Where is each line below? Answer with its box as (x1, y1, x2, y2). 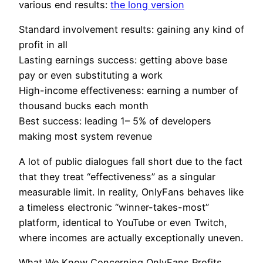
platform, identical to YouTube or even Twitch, (19, 216, 227, 228)
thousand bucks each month (19, 100, 149, 112)
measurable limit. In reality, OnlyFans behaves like (19, 186, 244, 198)
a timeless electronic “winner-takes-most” (19, 201, 209, 213)
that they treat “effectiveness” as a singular (19, 170, 215, 183)
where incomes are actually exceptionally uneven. (19, 231, 243, 244)
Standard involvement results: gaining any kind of (19, 23, 244, 36)
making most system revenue (19, 130, 152, 143)
